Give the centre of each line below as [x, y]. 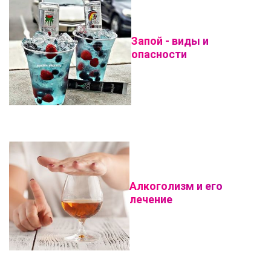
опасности [159, 54]
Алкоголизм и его [176, 186]
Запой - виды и [170, 41]
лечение [151, 199]
